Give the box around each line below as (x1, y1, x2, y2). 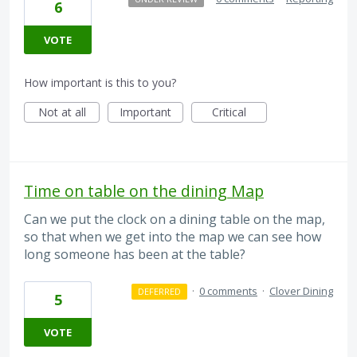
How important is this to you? (24, 75, 176, 91)
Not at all (37, 104, 86, 120)
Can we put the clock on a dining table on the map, (24, 210, 325, 229)
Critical (212, 104, 246, 120)
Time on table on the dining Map (24, 180, 264, 202)
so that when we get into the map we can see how (24, 228, 321, 246)
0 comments (199, 283, 257, 298)
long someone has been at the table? (24, 245, 245, 264)
